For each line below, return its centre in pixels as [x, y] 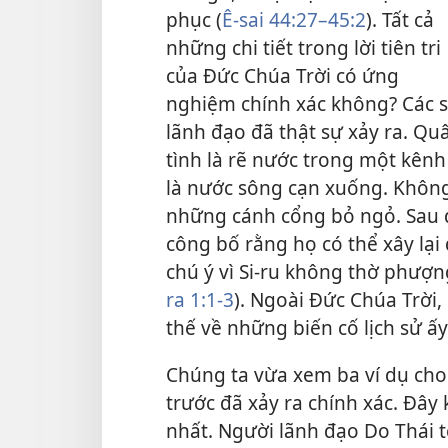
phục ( [194, 19]
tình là [197, 159]
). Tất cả [400, 19]
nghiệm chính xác [248, 103]
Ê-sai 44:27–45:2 [294, 19]
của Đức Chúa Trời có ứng [282, 75]
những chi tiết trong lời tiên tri [303, 47]
